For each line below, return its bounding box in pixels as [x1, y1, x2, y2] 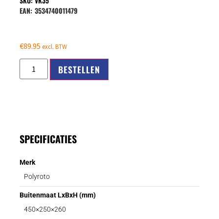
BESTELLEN [58, 63, 101, 76]
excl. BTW [42, 42, 67, 50]
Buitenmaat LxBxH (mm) [20, 191, 96, 199]
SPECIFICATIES [20, 131, 77, 147]
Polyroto [24, 173, 50, 181]
